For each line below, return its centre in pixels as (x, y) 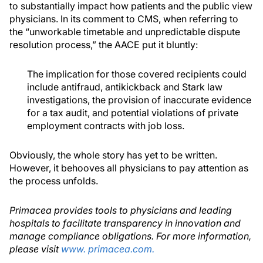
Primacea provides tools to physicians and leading (121, 210)
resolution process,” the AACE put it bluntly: (104, 45)
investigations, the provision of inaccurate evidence (139, 100)
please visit (35, 249)
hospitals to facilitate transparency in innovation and (125, 223)
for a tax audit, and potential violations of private (133, 113)
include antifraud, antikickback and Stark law (125, 87)
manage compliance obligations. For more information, (130, 236)
